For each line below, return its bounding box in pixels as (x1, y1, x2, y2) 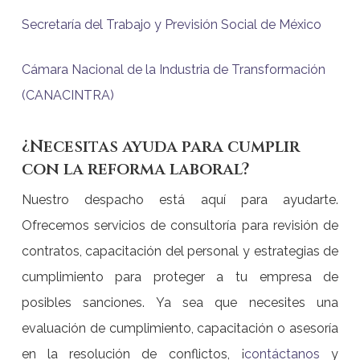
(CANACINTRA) (21, 88, 114, 103)
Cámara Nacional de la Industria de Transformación (21, 62, 325, 77)
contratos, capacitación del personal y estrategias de (21, 243, 339, 259)
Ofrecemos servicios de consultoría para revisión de (21, 218, 339, 233)
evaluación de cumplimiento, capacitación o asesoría (21, 321, 339, 336)
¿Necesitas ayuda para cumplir (21, 136, 300, 158)
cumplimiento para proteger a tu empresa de (21, 269, 339, 284)
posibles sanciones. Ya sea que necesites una (21, 295, 339, 310)
